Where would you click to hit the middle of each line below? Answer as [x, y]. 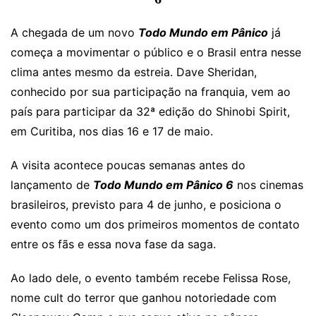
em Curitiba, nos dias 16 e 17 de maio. [112, 132]
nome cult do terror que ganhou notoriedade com [144, 298]
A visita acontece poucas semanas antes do [128, 165]
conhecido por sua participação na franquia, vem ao [151, 92]
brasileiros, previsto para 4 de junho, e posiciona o [146, 205]
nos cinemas [268, 185]
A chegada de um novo [74, 33]
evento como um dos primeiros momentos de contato [155, 225]
